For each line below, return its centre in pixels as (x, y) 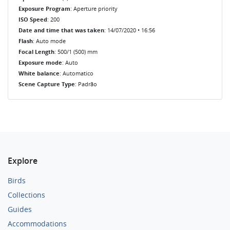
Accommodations (37, 223)
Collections (26, 195)
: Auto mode (49, 41)
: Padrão (86, 84)
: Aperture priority (94, 8)
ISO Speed (33, 19)
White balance (39, 73)
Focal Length (36, 52)
